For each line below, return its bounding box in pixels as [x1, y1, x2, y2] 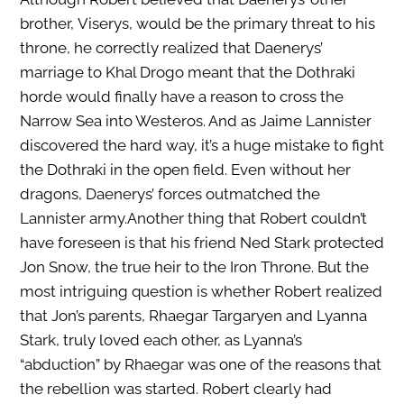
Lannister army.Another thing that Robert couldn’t [19, 209, 367, 228]
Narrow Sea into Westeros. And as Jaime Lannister [19, 112, 372, 131]
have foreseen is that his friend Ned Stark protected [19, 234, 384, 252]
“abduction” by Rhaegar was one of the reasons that [19, 355, 381, 374]
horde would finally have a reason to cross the [19, 87, 344, 106]
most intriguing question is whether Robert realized [19, 282, 382, 301]
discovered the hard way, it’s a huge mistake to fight [19, 136, 384, 155]
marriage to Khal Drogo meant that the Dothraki [19, 63, 355, 82]
